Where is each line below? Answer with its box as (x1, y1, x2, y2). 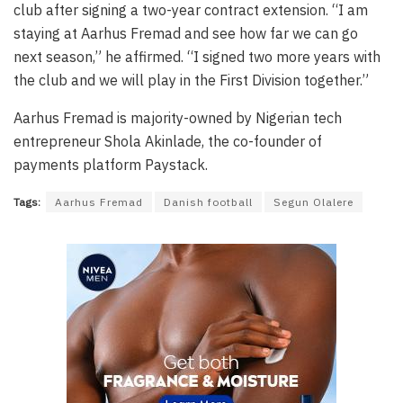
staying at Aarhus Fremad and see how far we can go (13, 24, 358, 43)
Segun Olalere (273, 195, 354, 210)
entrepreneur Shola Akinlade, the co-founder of (13, 132, 322, 151)
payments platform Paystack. (13, 156, 208, 175)
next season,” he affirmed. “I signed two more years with (13, 48, 381, 67)
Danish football (164, 195, 253, 210)
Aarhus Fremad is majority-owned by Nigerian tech (13, 109, 342, 128)
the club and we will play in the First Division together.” (13, 71, 369, 90)
